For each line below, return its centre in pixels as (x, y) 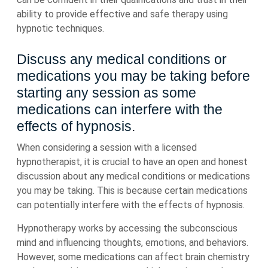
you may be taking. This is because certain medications (132, 191)
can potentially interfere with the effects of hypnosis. (131, 205)
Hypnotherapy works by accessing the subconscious (127, 228)
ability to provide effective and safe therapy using (122, 14)
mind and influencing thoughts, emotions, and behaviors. (133, 243)
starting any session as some (106, 93)
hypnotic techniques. (60, 28)
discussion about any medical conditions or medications (133, 176)
